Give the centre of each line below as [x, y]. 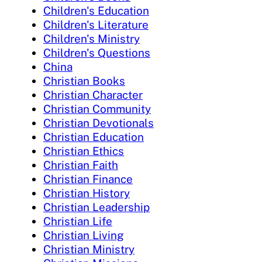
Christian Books [84, 80]
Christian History [87, 193]
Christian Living [84, 235]
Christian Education [94, 137]
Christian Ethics [84, 151]
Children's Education [96, 10]
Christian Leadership [96, 207]
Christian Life [78, 221]
